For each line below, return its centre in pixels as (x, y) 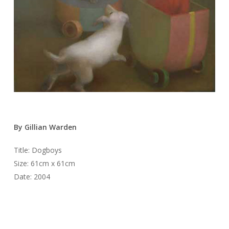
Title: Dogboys (38, 150)
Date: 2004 (32, 177)
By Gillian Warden (45, 127)
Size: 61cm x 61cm (44, 164)
